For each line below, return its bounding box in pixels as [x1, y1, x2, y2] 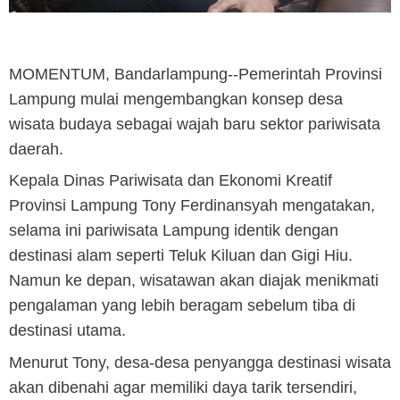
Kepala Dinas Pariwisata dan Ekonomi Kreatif [9, 171, 332, 190]
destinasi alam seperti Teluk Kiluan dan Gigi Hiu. [9, 246, 353, 265]
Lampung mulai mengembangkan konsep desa [9, 89, 343, 108]
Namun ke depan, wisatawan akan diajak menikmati [9, 271, 379, 290]
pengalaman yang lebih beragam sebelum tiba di [9, 296, 355, 315]
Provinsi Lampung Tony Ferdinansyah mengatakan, [9, 196, 375, 215]
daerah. [9, 139, 68, 158]
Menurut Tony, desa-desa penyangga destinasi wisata [9, 353, 391, 371]
